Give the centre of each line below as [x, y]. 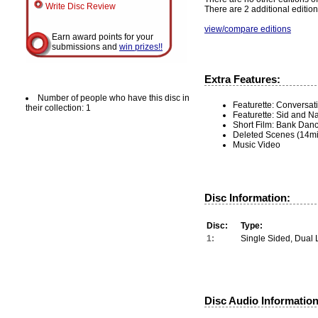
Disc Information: [247, 197]
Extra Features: [242, 79]
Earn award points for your [103, 37]
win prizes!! [141, 47]
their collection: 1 [58, 108]
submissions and [86, 47]
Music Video [257, 144]
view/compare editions [248, 29]
